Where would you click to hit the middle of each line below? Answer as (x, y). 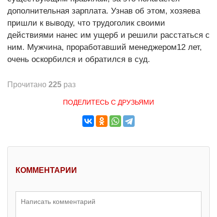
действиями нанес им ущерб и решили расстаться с (108, 35)
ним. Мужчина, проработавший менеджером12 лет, (105, 47)
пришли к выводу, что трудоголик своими (86, 23)
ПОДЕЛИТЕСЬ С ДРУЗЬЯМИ (108, 102)
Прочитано (28, 84)
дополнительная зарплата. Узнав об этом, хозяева (104, 11)
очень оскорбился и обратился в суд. (79, 59)
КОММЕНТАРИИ (46, 170)
